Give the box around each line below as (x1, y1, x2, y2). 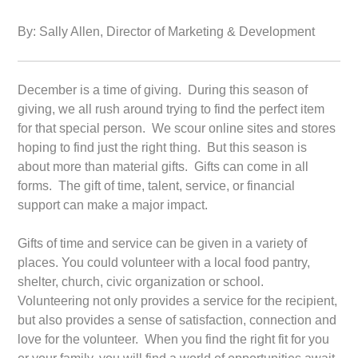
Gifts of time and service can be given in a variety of (18, 237, 308, 251)
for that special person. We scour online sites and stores (18, 121, 336, 136)
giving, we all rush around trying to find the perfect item (18, 102, 325, 117)
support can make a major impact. (18, 198, 209, 213)
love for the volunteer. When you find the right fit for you (18, 332, 330, 347)
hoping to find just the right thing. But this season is (18, 141, 308, 155)
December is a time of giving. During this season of (18, 83, 308, 97)
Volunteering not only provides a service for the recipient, (18, 294, 338, 308)
